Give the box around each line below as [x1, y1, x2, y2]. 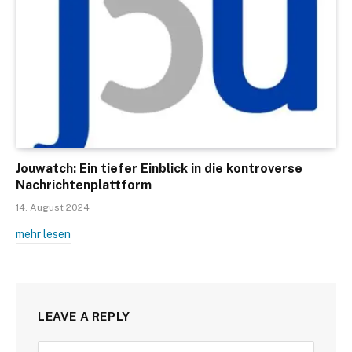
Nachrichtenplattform [16, 178, 152, 193]
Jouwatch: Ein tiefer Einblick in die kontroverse [16, 161, 302, 177]
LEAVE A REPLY [38, 310, 130, 324]
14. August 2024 [16, 202, 90, 214]
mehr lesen [16, 228, 71, 241]
